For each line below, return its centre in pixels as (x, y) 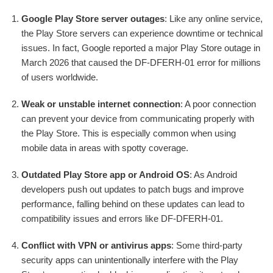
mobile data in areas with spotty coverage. (105, 147)
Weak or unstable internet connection (101, 104)
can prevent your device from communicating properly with (138, 118)
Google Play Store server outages (93, 18)
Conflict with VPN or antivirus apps (96, 245)
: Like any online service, (214, 18)
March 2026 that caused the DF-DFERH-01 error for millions (141, 62)
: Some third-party (207, 245)
